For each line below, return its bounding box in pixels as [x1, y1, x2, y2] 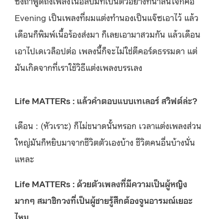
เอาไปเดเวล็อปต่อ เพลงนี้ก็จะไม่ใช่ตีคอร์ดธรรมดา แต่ [15, 44, 197, 56]
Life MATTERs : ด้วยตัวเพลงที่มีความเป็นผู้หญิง [15, 177, 187, 189]
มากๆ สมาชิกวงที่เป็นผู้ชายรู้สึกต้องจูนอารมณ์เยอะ [15, 194, 193, 206]
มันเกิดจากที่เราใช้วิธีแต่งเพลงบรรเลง [15, 61, 142, 73]
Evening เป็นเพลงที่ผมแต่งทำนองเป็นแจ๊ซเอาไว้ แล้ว [15, 11, 198, 23]
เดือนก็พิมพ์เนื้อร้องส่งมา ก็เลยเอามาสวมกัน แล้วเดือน [15, 27, 200, 40]
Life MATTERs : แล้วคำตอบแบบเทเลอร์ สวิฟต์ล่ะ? [15, 94, 197, 106]
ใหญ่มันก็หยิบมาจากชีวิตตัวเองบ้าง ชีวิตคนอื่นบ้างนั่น [15, 135, 195, 148]
